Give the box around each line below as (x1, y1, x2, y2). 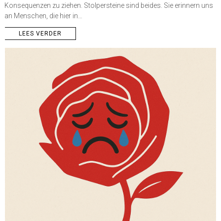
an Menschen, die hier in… (4, 11, 82, 20)
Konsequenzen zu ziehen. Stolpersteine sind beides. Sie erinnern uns (4, 1, 213, 9)
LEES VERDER (19, 30, 62, 37)
